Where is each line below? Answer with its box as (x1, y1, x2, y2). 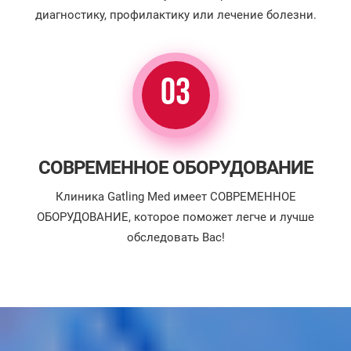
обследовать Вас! (126, 230, 225, 244)
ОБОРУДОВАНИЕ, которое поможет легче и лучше (37, 210, 314, 224)
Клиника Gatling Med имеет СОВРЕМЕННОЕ (55, 190, 296, 204)
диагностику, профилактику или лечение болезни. (34, 8, 317, 22)
